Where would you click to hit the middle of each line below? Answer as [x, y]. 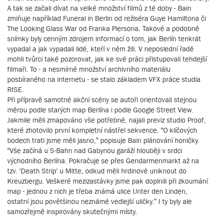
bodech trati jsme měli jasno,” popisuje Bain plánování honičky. [103, 140]
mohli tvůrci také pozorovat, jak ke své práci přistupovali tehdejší [107, 59]
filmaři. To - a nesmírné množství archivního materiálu [89, 69]
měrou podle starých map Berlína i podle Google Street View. [100, 109]
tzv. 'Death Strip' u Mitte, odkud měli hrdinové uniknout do [97, 170]
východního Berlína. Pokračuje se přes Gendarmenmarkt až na [103, 160]
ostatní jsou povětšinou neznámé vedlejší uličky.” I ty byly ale [100, 201]
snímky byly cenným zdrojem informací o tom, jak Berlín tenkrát [104, 38]
